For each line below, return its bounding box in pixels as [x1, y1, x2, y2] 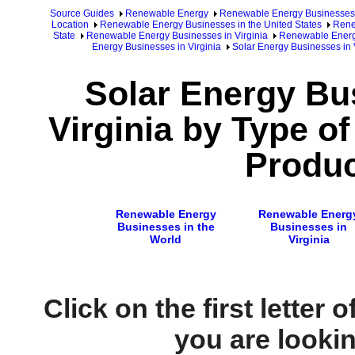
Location [51, 19, 89, 30]
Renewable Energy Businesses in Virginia [86, 30, 268, 41]
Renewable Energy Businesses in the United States [99, 19, 322, 30]
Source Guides [50, 8, 114, 19]
